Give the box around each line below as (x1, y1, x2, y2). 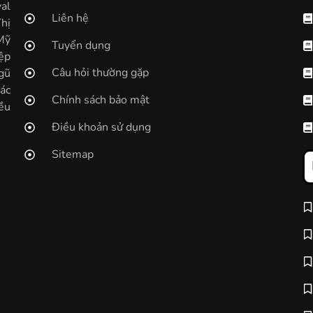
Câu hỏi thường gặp (51, 65, 149, 81)
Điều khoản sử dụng (51, 119, 151, 136)
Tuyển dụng (51, 38, 110, 54)
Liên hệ (51, 10, 89, 27)
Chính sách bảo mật (51, 92, 150, 108)
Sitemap (51, 147, 94, 163)
